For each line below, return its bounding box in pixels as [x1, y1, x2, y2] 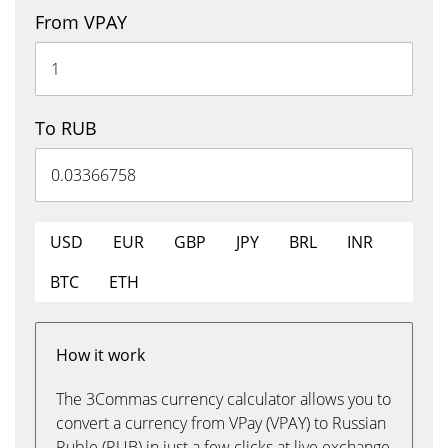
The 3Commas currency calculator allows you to [56, 388, 391, 410]
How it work [56, 344, 145, 366]
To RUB [35, 116, 97, 140]
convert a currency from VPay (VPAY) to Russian [56, 412, 386, 434]
